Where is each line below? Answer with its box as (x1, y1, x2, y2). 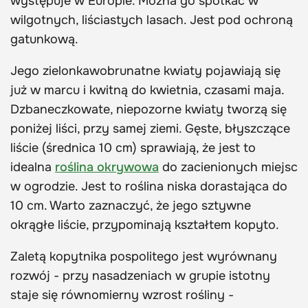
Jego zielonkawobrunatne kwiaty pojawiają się (10, 63, 280, 78)
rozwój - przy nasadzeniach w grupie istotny (10, 267, 270, 283)
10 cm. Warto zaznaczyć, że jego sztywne (10, 197, 251, 213)
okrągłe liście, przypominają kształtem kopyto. (10, 217, 279, 232)
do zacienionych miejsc (159, 159, 298, 175)
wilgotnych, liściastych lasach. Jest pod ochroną (10, 12, 293, 27)
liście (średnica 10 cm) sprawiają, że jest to (10, 140, 256, 155)
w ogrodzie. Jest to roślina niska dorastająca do (10, 178, 287, 194)
